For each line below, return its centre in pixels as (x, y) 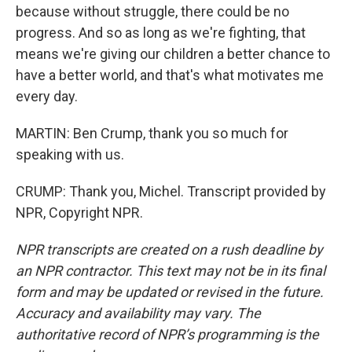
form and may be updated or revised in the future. (170, 292)
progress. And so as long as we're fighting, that (161, 33)
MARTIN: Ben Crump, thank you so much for (152, 133)
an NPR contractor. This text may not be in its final (170, 271)
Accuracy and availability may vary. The (138, 313)
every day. (47, 96)
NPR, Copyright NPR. (79, 213)
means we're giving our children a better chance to (173, 54)
